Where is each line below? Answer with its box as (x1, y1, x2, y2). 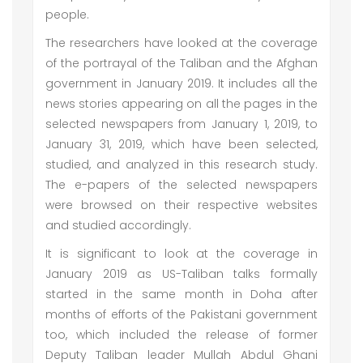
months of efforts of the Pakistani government (45, 306, 318, 322)
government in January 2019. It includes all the (45, 75, 318, 92)
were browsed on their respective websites (45, 197, 318, 213)
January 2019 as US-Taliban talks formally (45, 266, 318, 282)
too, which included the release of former (45, 327, 318, 343)
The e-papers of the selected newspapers (45, 177, 318, 193)
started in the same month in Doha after (45, 286, 318, 302)
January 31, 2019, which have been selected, (45, 136, 318, 152)
